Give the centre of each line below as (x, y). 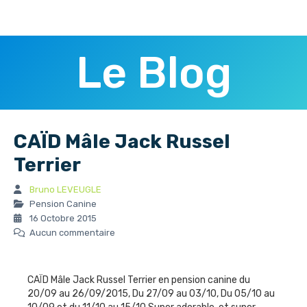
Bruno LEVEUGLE (65, 189)
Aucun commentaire (71, 232)
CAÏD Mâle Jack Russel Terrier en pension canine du (139, 280)
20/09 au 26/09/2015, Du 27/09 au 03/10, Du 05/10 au (151, 293)
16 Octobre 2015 (62, 218)
